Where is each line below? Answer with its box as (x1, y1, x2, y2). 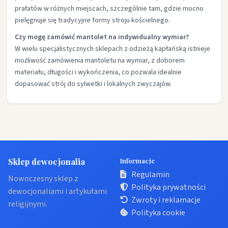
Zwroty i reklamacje (131, 194, 201, 206)
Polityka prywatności (131, 182, 206, 193)
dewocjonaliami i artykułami (8, 186, 107, 197)
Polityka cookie (131, 207, 185, 218)
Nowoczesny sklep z (8, 173, 78, 184)
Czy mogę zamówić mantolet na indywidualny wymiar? (15, 32, 189, 42)
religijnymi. (8, 198, 47, 210)
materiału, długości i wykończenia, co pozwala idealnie (15, 67, 182, 77)
